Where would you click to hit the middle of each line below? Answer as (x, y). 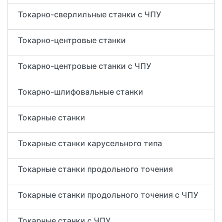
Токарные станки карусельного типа (90, 143)
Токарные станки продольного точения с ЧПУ (108, 195)
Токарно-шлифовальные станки (81, 92)
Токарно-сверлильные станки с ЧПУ (89, 14)
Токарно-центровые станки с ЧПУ (84, 66)
